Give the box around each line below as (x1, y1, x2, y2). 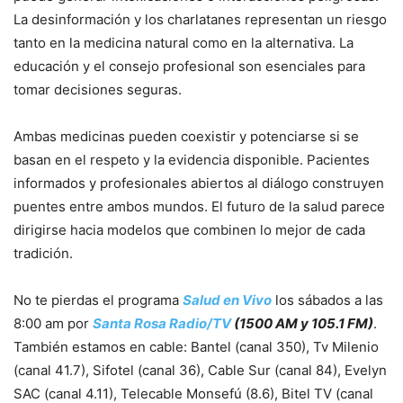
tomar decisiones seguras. (13, 81, 182, 98)
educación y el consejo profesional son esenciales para (13, 58, 365, 75)
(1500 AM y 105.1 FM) (231, 315, 373, 332)
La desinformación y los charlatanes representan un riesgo (13, 11, 387, 28)
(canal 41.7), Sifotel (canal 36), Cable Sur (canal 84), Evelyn (13, 362, 387, 379)
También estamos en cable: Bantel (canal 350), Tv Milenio (13, 338, 379, 355)
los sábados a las (272, 291, 383, 309)
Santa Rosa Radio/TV (93, 315, 231, 332)
